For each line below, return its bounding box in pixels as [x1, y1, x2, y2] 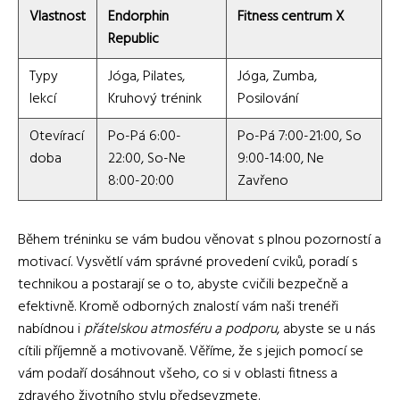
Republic [108, 27, 159, 51]
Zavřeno [237, 169, 288, 193]
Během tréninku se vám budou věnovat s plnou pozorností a [18, 228, 381, 252]
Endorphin [108, 4, 169, 29]
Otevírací [29, 124, 84, 148]
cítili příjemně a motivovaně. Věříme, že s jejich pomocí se [18, 339, 363, 363]
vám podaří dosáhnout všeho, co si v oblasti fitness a [18, 362, 337, 386]
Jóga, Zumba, [237, 64, 317, 88]
